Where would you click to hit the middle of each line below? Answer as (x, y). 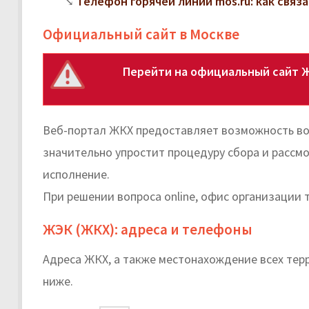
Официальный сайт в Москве (141, 34)
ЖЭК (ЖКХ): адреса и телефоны (148, 229)
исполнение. (76, 174)
